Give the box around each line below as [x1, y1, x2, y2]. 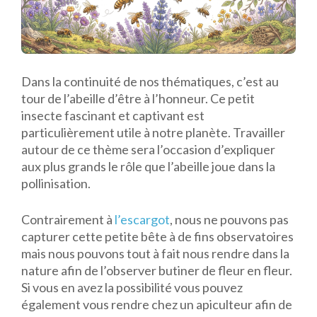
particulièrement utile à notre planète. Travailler [21, 125, 285, 140]
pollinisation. [21, 175, 91, 191]
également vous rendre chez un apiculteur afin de [21, 296, 292, 312]
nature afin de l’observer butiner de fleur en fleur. [21, 263, 292, 278]
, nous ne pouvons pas [170, 212, 289, 227]
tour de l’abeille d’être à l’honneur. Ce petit [21, 91, 255, 106]
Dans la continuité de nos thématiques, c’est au [21, 74, 279, 89]
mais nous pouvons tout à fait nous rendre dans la [21, 246, 289, 261]
